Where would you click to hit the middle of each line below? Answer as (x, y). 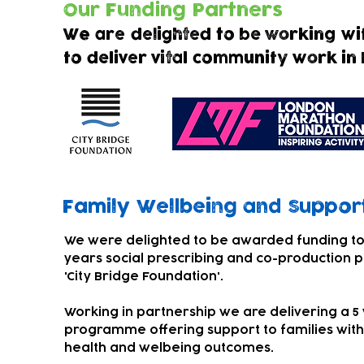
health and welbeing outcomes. (169, 348)
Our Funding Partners (173, 11)
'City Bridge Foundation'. (147, 277)
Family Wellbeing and (175, 207)
